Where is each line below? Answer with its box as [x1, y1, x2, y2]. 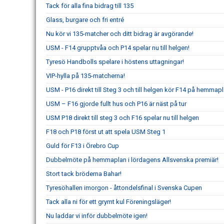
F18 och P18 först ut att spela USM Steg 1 [46, 128, 165, 135]
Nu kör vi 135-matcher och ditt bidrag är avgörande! [46, 30, 193, 37]
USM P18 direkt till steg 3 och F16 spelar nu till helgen [46, 114, 199, 121]
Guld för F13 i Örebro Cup [46, 142, 119, 149]
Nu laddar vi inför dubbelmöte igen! [46, 212, 147, 219]
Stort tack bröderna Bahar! [46, 170, 121, 177]
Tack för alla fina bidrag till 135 [46, 2, 133, 9]
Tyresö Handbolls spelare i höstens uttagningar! [46, 58, 184, 65]
